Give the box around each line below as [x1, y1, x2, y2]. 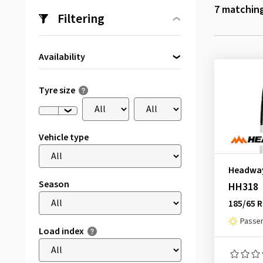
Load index [39, 225, 84, 238]
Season [39, 178, 69, 191]
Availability [39, 50, 85, 63]
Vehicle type [39, 131, 89, 144]
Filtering [58, 9, 104, 28]
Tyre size [39, 84, 75, 97]
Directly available [51, 69, 121, 82]
